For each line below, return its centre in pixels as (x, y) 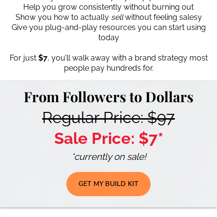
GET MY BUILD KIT (108, 184)
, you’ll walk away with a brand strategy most (127, 58)
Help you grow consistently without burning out (108, 7)
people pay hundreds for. (108, 68)
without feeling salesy (162, 17)
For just (24, 58)
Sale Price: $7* (108, 138)
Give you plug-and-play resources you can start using (108, 27)
